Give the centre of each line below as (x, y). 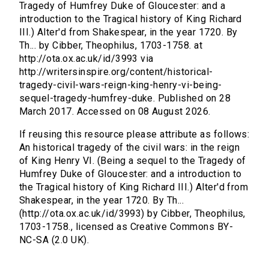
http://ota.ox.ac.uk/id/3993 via (86, 59)
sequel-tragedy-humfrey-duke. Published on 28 (125, 98)
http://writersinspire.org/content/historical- (116, 72)
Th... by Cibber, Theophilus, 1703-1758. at (111, 46)
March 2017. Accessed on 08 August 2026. (115, 112)
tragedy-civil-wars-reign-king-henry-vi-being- (121, 85)
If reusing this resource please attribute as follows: (134, 134)
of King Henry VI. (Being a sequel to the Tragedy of (133, 161)
